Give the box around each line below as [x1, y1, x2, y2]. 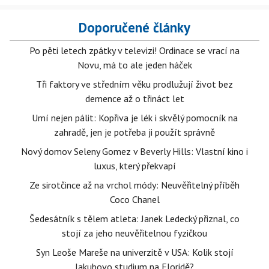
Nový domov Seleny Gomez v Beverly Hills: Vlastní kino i [21, 145, 248, 158]
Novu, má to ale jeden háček [77, 59, 192, 71]
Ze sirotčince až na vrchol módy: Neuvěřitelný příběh [29, 179, 240, 192]
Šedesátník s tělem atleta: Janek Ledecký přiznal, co [29, 213, 240, 225]
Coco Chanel [109, 193, 160, 206]
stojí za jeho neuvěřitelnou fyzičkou [62, 227, 207, 240]
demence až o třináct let [85, 92, 184, 105]
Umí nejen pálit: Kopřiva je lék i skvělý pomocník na [31, 112, 238, 124]
